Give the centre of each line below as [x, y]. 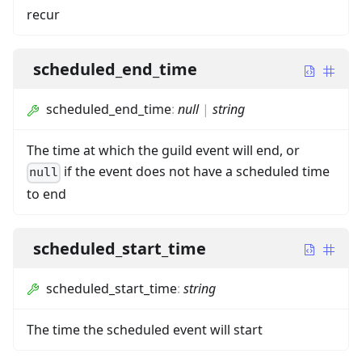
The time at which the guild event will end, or [163, 151]
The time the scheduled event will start [145, 329]
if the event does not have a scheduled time [196, 172]
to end [46, 194]
